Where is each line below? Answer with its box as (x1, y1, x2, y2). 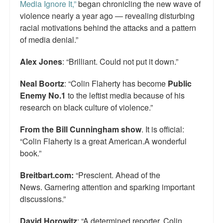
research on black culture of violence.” (20, 102, 153, 113)
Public (168, 78, 192, 90)
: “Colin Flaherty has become (64, 78, 168, 90)
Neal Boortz (20, 78, 64, 90)
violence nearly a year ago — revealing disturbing (20, 10, 195, 22)
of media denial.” (20, 34, 78, 46)
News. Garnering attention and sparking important (20, 181, 195, 193)
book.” (20, 147, 41, 159)
